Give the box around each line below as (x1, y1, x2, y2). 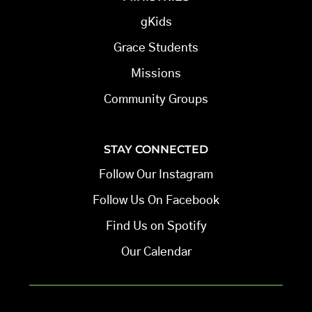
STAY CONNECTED (104, 142, 208, 156)
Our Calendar (120, 245, 192, 258)
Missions (131, 68, 181, 80)
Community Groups (104, 93, 208, 106)
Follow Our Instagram (99, 168, 213, 180)
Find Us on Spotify (105, 219, 207, 232)
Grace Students (114, 42, 198, 54)
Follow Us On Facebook (93, 194, 219, 206)
